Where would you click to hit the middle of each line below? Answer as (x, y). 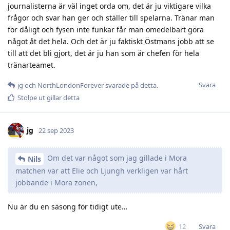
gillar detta (62, 97)
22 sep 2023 (56, 130)
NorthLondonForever (71, 85)
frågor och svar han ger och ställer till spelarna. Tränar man (111, 17)
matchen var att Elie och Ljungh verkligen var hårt (102, 170)
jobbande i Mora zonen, (56, 182)
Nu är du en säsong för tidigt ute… (68, 206)
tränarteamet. (32, 65)
